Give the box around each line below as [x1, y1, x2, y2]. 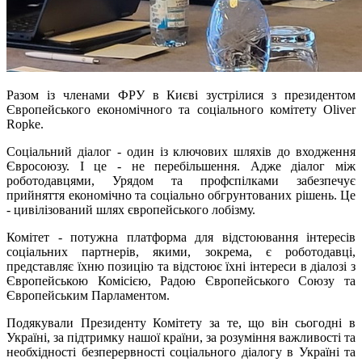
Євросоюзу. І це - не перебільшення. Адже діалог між [6, 159, 356, 174]
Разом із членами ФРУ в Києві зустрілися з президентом [6, 88, 356, 103]
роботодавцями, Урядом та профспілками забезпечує [6, 174, 356, 188]
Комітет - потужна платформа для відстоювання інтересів [6, 230, 356, 245]
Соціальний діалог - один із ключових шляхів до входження [6, 145, 356, 159]
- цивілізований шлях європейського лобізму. [6, 203, 255, 217]
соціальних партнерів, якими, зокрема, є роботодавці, [6, 245, 356, 259]
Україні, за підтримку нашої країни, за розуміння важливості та [6, 330, 356, 345]
